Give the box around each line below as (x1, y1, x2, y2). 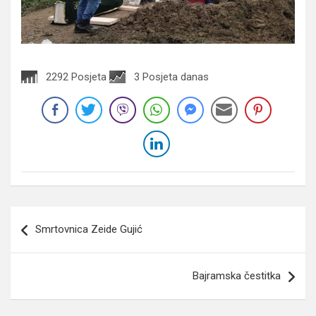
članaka (10, 229, 72, 250)
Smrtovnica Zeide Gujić (35, 222, 142, 236)
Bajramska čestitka (193, 269, 281, 282)
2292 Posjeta (46, 70, 107, 83)
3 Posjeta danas (134, 70, 209, 83)
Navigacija (10, 206, 95, 227)
